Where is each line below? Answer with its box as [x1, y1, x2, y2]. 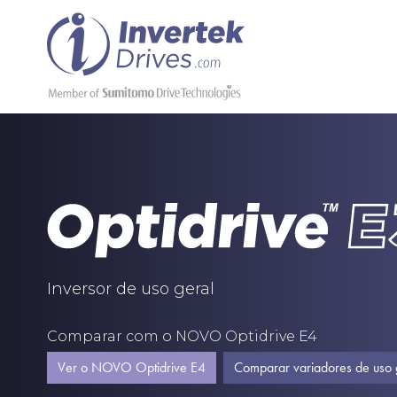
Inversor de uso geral [46, 279, 214, 299]
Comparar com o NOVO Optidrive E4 [46, 328, 317, 345]
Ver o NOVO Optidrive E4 [57, 358, 206, 377]
